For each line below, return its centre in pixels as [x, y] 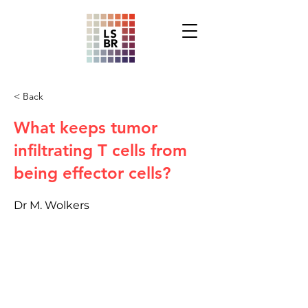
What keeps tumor [86, 128]
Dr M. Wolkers [52, 205]
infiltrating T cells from [100, 150]
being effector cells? [92, 173]
